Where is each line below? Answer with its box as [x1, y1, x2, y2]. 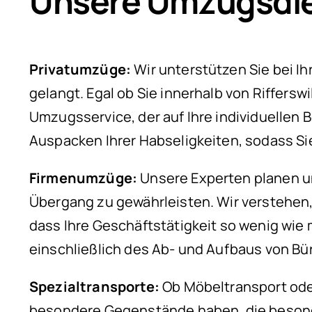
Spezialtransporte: [29, 276, 159, 296]
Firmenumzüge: [29, 168, 138, 187]
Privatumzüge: [29, 59, 132, 79]
